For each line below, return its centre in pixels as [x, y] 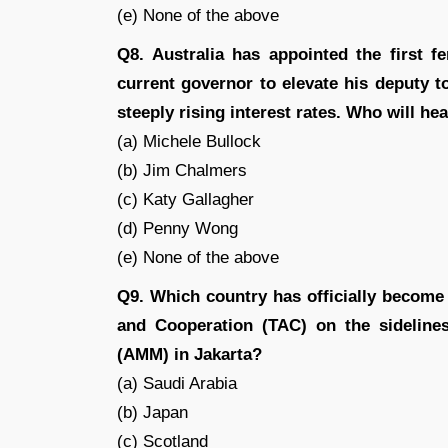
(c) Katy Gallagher [185, 199]
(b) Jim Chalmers [182, 170]
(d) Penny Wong [177, 228]
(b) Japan [152, 412]
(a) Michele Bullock [189, 141]
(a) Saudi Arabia [177, 383]
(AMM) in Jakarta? [189, 354]
